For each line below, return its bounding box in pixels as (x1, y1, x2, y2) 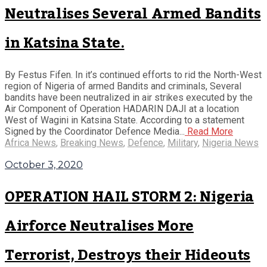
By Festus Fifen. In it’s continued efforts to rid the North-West (5, 69, 262, 81)
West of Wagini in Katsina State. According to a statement (5, 114, 244, 126)
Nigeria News (202, 137, 259, 149)
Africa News (5, 137, 56, 149)
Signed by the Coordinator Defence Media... (5, 126, 185, 138)
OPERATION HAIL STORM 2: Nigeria (5, 182, 254, 212)
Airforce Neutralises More (5, 212, 194, 241)
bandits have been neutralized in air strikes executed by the (5, 92, 253, 104)
